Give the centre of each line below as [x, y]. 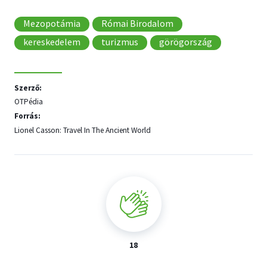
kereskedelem [52, 41]
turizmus [120, 41]
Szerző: [28, 88]
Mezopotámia [52, 23]
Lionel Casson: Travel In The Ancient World [83, 130]
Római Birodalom [137, 23]
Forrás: [27, 116]
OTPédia [29, 102]
